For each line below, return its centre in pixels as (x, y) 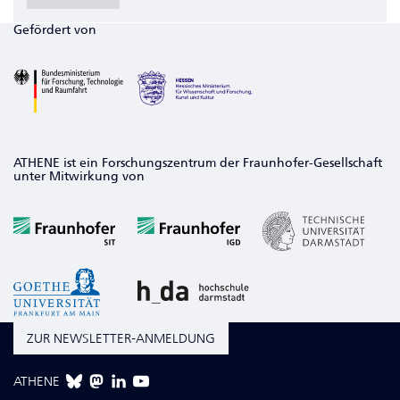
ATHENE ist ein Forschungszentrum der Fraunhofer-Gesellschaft (198, 163)
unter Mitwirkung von (79, 177)
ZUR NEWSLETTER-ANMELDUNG (121, 338)
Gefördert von (55, 30)
